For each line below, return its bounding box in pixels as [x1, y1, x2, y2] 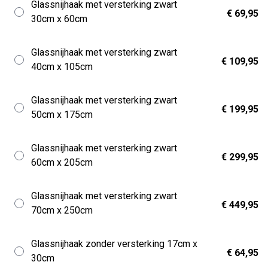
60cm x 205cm [31, 157, 93, 168]
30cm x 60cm [31, 13, 87, 25]
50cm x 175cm [31, 109, 93, 120]
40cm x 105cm [31, 61, 93, 72]
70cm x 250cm [31, 205, 93, 216]
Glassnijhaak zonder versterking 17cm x [31, 238, 197, 249]
